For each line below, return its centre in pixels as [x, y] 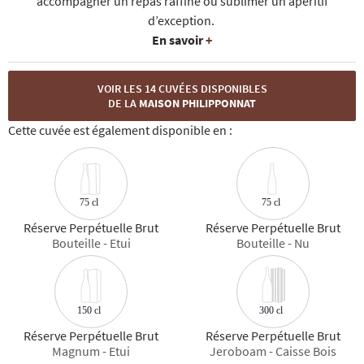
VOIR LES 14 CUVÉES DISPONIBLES [182, 89]
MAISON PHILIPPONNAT [197, 104]
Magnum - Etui [91, 351]
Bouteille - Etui [91, 243]
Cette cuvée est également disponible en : [120, 130]
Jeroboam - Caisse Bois [273, 351]
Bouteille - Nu [273, 243]
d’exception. [181, 21]
